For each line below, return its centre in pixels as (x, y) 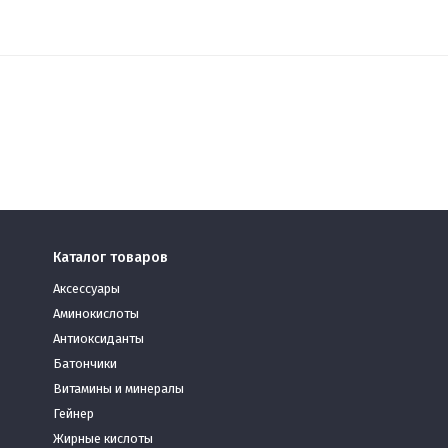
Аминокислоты (96, 313)
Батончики (85, 363)
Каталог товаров (110, 257)
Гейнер (73, 413)
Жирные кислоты (103, 438)
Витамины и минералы (118, 388)
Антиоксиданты (98, 338)
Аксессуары (86, 288)
